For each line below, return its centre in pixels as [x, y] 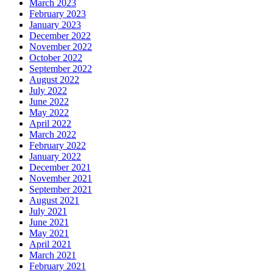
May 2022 [49, 113]
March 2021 [53, 255]
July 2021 [48, 211]
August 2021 [54, 200]
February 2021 [58, 266]
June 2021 [49, 222]
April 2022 [50, 124]
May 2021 [49, 233]
